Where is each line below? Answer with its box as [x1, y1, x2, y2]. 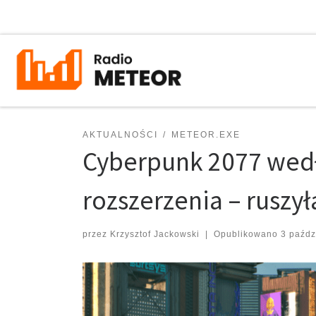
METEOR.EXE [171, 129, 241, 140]
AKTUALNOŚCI [83, 129, 158, 140]
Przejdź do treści [19, 13, 92, 27]
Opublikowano [213, 229, 281, 239]
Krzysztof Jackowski [110, 229, 200, 239]
